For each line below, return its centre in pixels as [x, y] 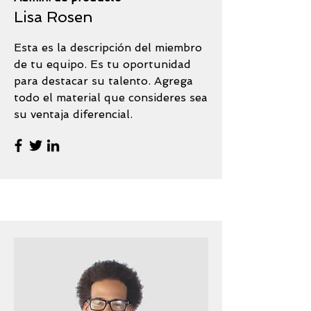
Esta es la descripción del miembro [108, 48]
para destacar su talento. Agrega [103, 81]
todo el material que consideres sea [111, 98]
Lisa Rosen [53, 17]
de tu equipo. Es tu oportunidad [102, 64]
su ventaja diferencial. [73, 114]
